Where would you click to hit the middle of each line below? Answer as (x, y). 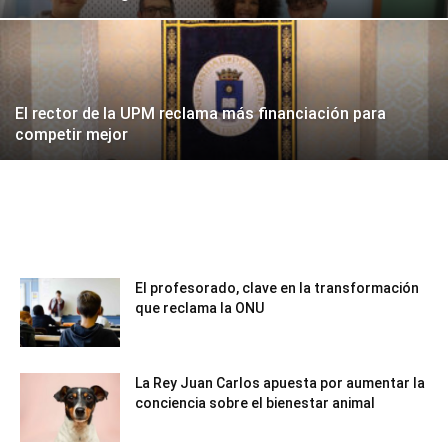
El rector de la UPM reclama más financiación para (200, 113)
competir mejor (71, 134)
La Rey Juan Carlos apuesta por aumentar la (280, 383)
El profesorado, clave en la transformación (277, 288)
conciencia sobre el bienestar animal (255, 403)
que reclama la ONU (199, 308)
